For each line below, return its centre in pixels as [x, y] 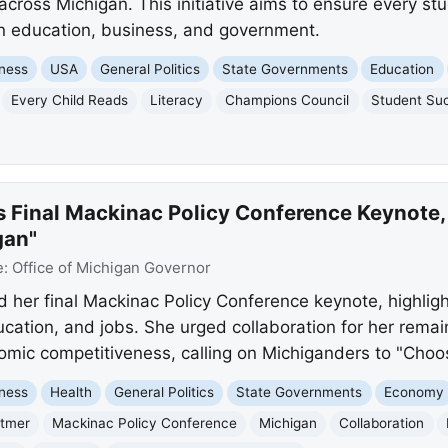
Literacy [177, 100]
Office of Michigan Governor [111, 267]
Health [71, 392]
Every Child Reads [70, 100]
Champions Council [287, 100]
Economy [414, 392]
